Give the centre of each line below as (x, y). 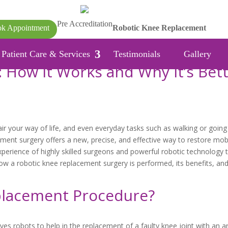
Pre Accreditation (84, 24)
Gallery (197, 54)
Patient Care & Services (46, 54)
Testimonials (137, 54)
